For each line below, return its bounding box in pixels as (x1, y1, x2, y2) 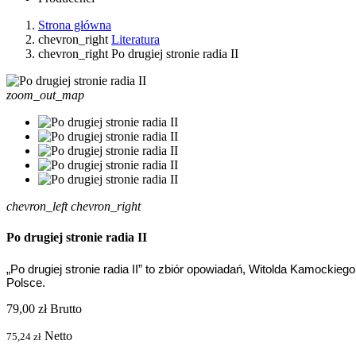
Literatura (111, 32, 160, 46)
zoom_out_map (6, 87, 84, 102)
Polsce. (6, 275, 45, 289)
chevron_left (6, 199, 68, 213)
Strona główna (38, 17, 111, 32)
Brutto (50, 301, 82, 315)
